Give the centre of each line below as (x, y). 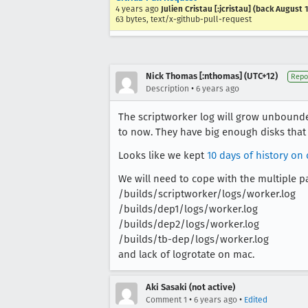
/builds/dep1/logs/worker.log (188, 209)
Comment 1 (166, 300)
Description (167, 89)
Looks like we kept (163, 155)
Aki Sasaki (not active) (190, 287)
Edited (256, 300)
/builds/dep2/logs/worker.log (189, 224)
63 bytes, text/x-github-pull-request (184, 19)
